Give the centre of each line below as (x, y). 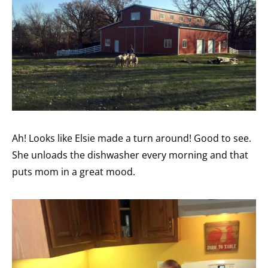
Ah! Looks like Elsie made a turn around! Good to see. (132, 138)
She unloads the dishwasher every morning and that (130, 155)
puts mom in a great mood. (74, 172)
